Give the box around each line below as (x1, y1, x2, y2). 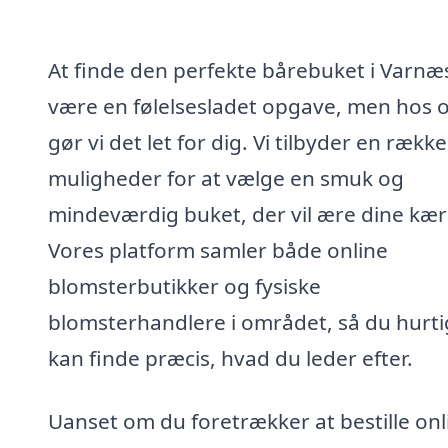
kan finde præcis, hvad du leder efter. (48, 343, 413, 372)
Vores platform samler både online (48, 235, 388, 264)
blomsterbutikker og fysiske (48, 271, 321, 300)
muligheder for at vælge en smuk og (48, 163, 404, 192)
